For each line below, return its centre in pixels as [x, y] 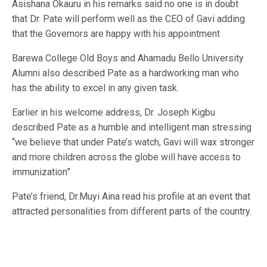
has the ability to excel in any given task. [96, 88]
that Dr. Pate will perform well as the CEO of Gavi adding [129, 18]
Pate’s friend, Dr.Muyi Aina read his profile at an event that [131, 196]
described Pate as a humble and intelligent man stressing [132, 127]
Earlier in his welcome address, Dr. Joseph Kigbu [114, 112]
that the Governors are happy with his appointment [116, 33]
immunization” [41, 172]
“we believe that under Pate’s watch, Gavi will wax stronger [133, 142]
